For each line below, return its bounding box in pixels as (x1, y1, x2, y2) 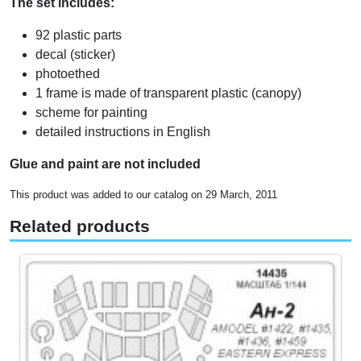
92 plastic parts (35, 28, 122, 43)
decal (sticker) (35, 48, 115, 62)
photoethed (35, 67, 100, 81)
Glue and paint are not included (10, 157, 201, 172)
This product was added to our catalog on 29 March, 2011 (10, 189, 277, 201)
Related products (10, 217, 150, 237)
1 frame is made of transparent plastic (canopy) (35, 86, 301, 101)
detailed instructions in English (35, 125, 210, 139)
